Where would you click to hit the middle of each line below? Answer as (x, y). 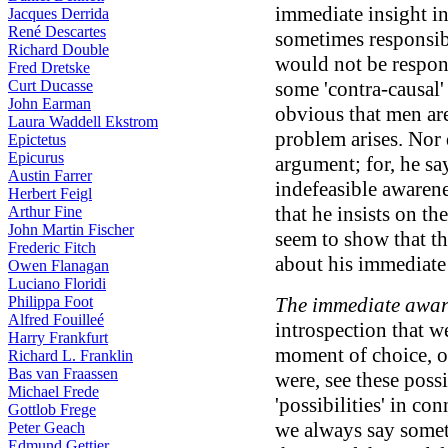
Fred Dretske (49, 67)
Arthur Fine (45, 211)
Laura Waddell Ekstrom (83, 121)
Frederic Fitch (52, 247)
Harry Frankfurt (58, 337)
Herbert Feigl (50, 193)
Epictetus (37, 139)
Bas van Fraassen (63, 373)
